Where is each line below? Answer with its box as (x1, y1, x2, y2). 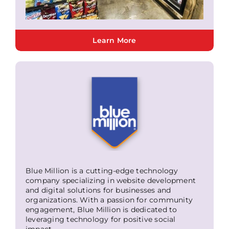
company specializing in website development (25, 175, 196, 185)
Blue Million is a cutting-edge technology (25, 166, 178, 175)
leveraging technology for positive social (25, 214, 176, 224)
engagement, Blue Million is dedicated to (25, 204, 177, 214)
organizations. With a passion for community (25, 195, 193, 204)
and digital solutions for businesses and (25, 185, 171, 195)
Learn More (93, 35, 136, 45)
